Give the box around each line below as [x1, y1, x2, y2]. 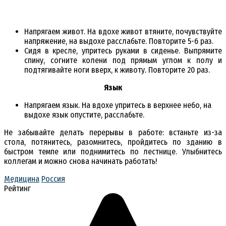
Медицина [4, 174, 39, 184]
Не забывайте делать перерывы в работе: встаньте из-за [4, 128, 222, 138]
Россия [41, 174, 65, 184]
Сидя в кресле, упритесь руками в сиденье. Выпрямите [24, 46, 222, 56]
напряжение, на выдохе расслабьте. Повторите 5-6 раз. [24, 36, 213, 46]
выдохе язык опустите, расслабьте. [24, 110, 144, 120]
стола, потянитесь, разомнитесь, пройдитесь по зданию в [4, 137, 222, 147]
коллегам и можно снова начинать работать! [4, 156, 157, 166]
